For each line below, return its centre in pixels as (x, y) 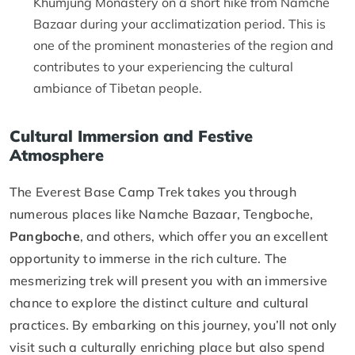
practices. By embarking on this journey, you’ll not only (174, 325)
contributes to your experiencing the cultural (163, 67)
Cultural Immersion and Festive (131, 136)
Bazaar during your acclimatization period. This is (179, 24)
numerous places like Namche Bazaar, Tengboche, (162, 214)
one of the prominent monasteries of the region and (183, 46)
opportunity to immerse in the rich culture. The (149, 259)
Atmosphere (57, 155)
